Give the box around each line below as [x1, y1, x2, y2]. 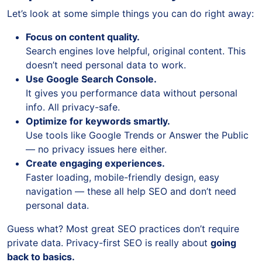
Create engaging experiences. [26, 157, 165, 170]
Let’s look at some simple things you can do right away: [7, 8, 254, 20]
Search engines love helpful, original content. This [26, 45, 246, 57]
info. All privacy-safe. [26, 101, 120, 113]
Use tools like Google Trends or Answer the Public [26, 129, 249, 142]
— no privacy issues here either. [26, 143, 167, 156]
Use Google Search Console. [26, 73, 157, 85]
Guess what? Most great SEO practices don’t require [7, 223, 239, 235]
